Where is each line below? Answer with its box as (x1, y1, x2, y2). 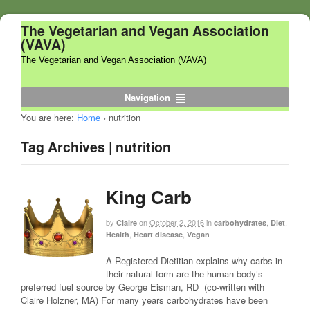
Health (106, 229, 129, 240)
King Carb (106, 184, 192, 210)
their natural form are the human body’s (106, 267, 263, 281)
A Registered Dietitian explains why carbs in (106, 254, 282, 268)
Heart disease (134, 229, 183, 240)
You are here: (21, 110, 74, 124)
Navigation (125, 90, 171, 104)
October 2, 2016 (149, 217, 204, 228)
